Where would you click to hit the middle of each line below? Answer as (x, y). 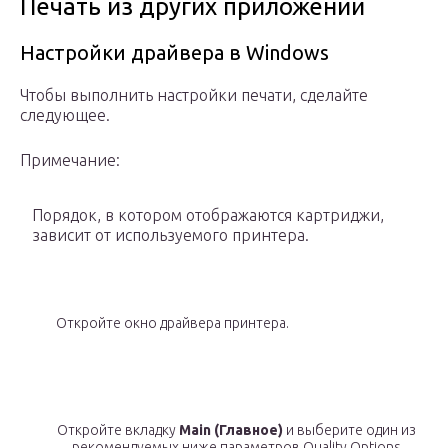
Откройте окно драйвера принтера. (172, 323)
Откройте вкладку (117, 430)
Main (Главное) (230, 430)
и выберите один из (349, 430)
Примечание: (70, 160)
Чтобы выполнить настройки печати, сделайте (194, 95)
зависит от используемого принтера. (170, 235)
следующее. (65, 115)
